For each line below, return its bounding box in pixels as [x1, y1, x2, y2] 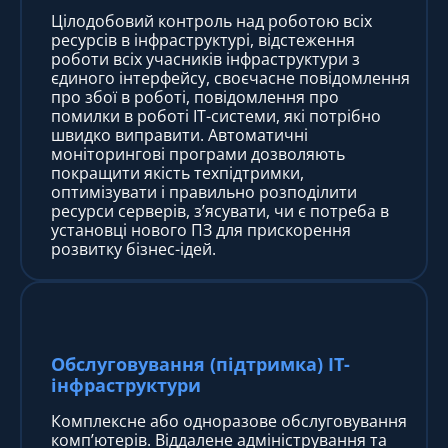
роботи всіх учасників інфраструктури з [51, 47, 360, 70]
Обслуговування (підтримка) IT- [51, 351, 350, 376]
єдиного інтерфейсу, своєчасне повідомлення [51, 66, 410, 89]
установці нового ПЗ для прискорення [51, 218, 351, 241]
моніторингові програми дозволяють [51, 142, 345, 165]
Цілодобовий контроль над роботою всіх [51, 9, 372, 32]
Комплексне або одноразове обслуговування [51, 409, 407, 432]
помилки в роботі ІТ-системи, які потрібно [51, 104, 381, 127]
